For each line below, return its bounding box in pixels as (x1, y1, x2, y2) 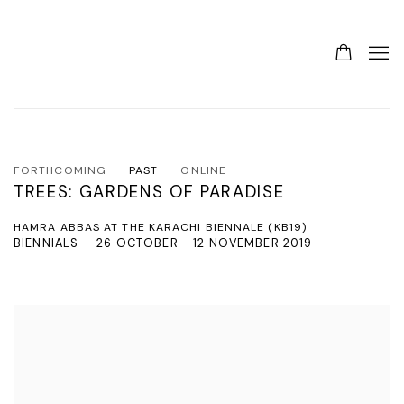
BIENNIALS (14, 235, 79, 251)
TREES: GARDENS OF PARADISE (14, 181, 285, 203)
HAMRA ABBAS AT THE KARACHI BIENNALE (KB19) (14, 220, 308, 234)
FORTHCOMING (14, 163, 107, 178)
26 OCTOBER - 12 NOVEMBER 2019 (96, 235, 313, 251)
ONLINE (180, 163, 227, 178)
